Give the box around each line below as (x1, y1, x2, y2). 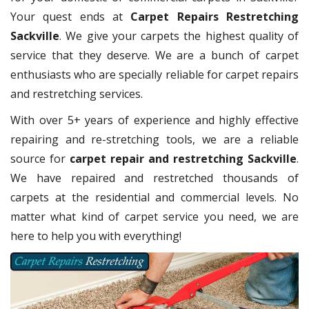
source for (10, 151, 70, 166)
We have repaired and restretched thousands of (10, 170, 299, 186)
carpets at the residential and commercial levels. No (10, 190, 299, 205)
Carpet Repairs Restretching (130, 9, 299, 24)
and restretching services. (10, 86, 143, 101)
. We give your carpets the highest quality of (59, 28, 299, 43)
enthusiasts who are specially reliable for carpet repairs (10, 67, 299, 82)
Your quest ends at (10, 9, 131, 24)
